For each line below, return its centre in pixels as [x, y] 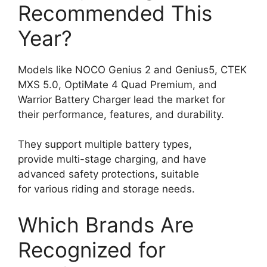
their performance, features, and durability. [121, 114]
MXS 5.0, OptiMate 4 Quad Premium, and [117, 84]
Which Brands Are [106, 224]
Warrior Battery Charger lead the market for [122, 99]
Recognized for [92, 249]
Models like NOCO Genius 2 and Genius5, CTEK [132, 69]
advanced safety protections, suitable [108, 174]
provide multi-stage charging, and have [112, 159]
